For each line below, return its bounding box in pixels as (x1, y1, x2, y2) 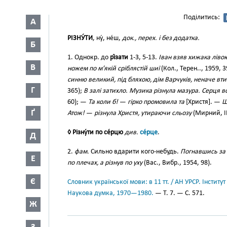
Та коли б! (88, 98, 118, 106)
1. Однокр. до (67, 54, 110, 61)
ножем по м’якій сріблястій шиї (67, 65, 160, 72)
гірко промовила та (128, 98, 184, 106)
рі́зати (110, 54, 128, 61)
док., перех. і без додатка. (122, 34, 200, 42)
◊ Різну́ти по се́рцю (67, 129, 123, 136)
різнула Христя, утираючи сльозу (94, 109, 192, 117)
